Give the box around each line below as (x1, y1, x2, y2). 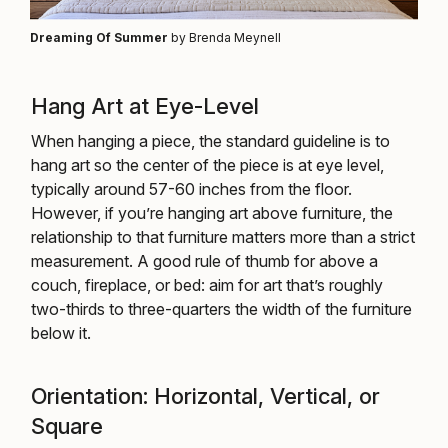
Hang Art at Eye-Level (31, 92, 259, 119)
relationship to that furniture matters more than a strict (31, 226, 415, 247)
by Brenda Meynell (168, 29, 281, 45)
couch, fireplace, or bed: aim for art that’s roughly (31, 274, 383, 295)
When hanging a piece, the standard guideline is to (31, 130, 390, 151)
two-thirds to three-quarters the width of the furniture (31, 298, 412, 319)
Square (31, 412, 103, 439)
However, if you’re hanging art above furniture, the (31, 202, 393, 223)
